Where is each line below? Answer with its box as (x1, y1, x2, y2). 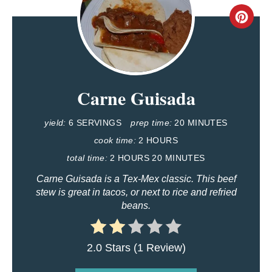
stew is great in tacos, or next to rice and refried (35, 187, 237, 198)
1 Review (137, 242, 182, 254)
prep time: (131, 118, 172, 128)
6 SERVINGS (68, 118, 122, 128)
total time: (67, 153, 107, 163)
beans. (121, 200, 151, 211)
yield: (44, 118, 66, 128)
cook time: (93, 135, 137, 146)
